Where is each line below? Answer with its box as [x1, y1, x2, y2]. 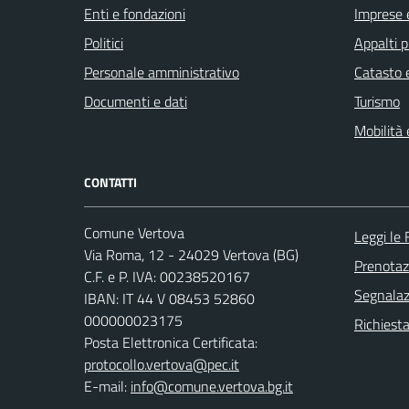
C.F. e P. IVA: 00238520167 [84, 266, 250, 288]
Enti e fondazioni [84, 3, 185, 26]
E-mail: [84, 375, 131, 398]
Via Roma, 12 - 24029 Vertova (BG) [84, 244, 299, 267]
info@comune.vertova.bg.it [131, 375, 293, 398]
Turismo [354, 90, 400, 113]
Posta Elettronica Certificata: [84, 331, 257, 354]
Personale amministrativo [84, 61, 239, 84]
